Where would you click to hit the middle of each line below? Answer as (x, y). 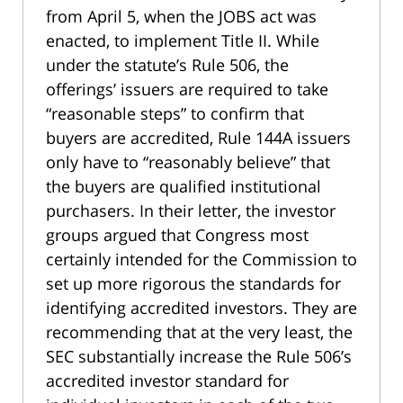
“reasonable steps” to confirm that (175, 114)
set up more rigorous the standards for (193, 284)
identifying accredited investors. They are (201, 308)
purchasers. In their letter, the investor (191, 211)
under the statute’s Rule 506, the (167, 65)
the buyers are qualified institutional (184, 187)
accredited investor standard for (167, 381)
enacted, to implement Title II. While (183, 41)
